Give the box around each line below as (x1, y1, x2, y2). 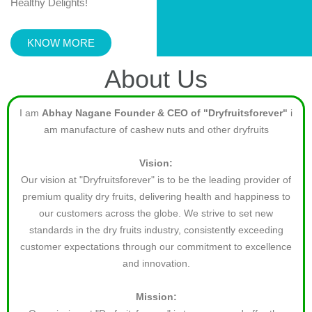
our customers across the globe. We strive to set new (39, 207, 273, 219)
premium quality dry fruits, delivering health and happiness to (22, 190, 290, 202)
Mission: (135, 290, 177, 302)
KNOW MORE (27, 36, 95, 49)
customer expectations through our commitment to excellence (20, 240, 292, 252)
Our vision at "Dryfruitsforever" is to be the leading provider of (21, 173, 291, 185)
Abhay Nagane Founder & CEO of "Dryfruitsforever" (42, 107, 288, 118)
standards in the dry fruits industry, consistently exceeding (29, 224, 283, 235)
